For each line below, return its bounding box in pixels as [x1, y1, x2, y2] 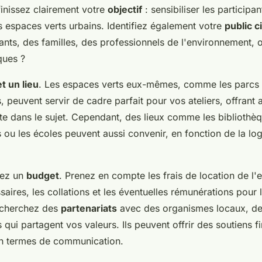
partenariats [61, 202, 117, 215]
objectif [108, 4, 142, 16]
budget [26, 170, 59, 182]
